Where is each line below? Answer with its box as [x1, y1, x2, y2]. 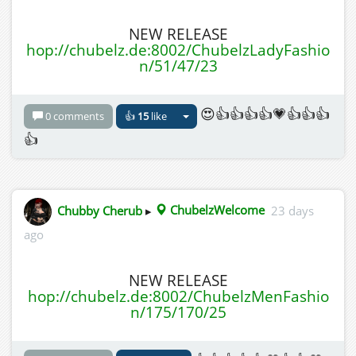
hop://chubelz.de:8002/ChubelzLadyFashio [26, 40, 330, 61]
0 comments [45, 108, 104, 123]
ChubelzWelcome [167, 202, 265, 219]
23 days [271, 202, 314, 219]
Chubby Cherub [57, 202, 142, 219]
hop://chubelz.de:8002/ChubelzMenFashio [27, 285, 329, 307]
